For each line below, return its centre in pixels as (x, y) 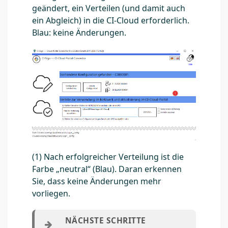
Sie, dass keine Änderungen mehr (97, 181)
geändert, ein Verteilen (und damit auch (109, 8)
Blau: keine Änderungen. (79, 32)
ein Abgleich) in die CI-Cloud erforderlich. (111, 20)
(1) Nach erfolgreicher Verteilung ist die (108, 157)
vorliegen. (51, 194)
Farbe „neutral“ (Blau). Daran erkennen (107, 169)
